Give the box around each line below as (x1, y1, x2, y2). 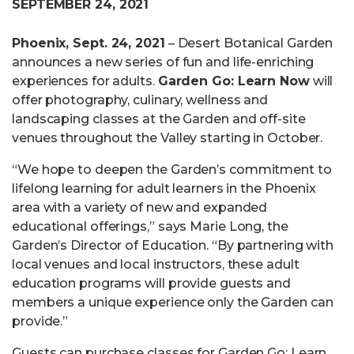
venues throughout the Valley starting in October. (12, 130, 323, 145)
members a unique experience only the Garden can (12, 295, 333, 310)
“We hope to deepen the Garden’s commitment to (12, 162, 332, 177)
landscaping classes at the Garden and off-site (12, 111, 306, 126)
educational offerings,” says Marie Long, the (12, 219, 288, 234)
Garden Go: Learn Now (157, 73, 310, 88)
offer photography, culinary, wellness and (12, 92, 269, 107)
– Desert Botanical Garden (164, 36, 333, 51)
